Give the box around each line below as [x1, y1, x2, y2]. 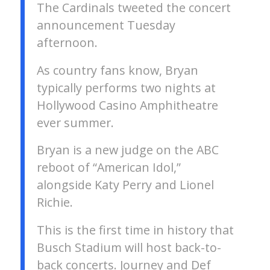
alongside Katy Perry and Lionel [36, 177, 214, 193]
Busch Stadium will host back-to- [36, 239, 221, 256]
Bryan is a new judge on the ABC [36, 142, 219, 159]
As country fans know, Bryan [36, 61, 198, 78]
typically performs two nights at [36, 79, 216, 96]
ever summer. [36, 114, 114, 131]
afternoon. [36, 34, 98, 51]
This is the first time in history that [36, 222, 234, 239]
